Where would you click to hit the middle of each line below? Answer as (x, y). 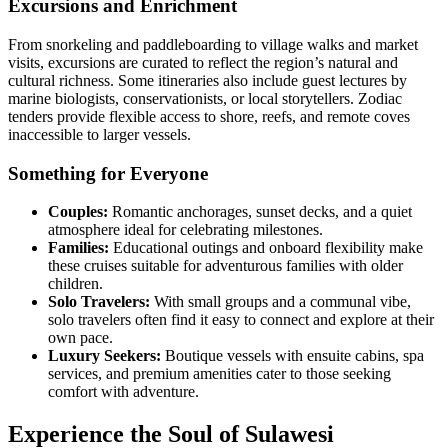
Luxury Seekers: (104, 356)
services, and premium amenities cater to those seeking (219, 374)
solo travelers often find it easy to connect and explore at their (241, 320)
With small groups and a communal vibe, (280, 302)
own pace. (80, 338)
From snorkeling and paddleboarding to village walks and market (213, 44)
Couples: (78, 212)
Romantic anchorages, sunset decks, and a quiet (260, 212)
